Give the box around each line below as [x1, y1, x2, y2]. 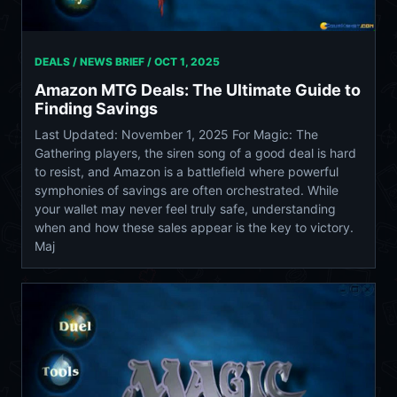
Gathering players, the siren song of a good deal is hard [35, 144, 356, 160]
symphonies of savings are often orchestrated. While [35, 182, 339, 198]
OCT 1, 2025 [154, 54, 220, 68]
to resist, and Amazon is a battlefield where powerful [35, 163, 339, 179]
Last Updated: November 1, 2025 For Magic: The [35, 126, 318, 142]
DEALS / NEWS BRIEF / [35, 54, 154, 68]
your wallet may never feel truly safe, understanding [35, 200, 336, 216]
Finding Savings [35, 98, 158, 118]
